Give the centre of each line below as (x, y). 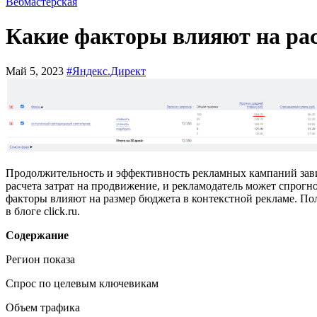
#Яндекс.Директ (106, 71)
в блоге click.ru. (43, 211)
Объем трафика (43, 307)
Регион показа (40, 259)
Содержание (37, 235)
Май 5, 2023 (36, 71)
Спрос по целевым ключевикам (82, 283)
